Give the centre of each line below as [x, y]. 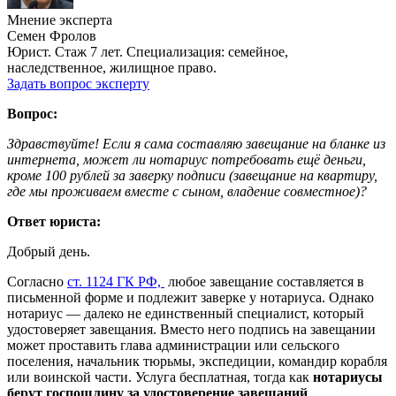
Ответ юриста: [54, 221]
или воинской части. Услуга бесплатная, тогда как [160, 377]
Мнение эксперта [60, 19]
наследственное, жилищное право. [112, 67]
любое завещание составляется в [264, 281]
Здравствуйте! [55, 143]
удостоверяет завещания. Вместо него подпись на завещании [191, 329]
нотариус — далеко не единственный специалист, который [186, 313]
